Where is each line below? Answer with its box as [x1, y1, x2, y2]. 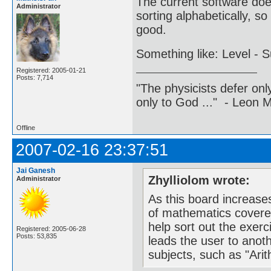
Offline [16, 124, 35, 132]
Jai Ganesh [16, 166, 55, 175]
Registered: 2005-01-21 [16, 66, 86, 74]
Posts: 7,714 [16, 73, 53, 81]
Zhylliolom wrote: [148, 173, 250, 187]
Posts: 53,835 [16, 232, 57, 240]
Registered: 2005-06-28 [16, 225, 86, 233]
